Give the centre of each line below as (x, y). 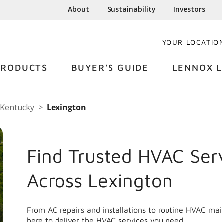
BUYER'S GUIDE (110, 68)
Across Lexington (100, 180)
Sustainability (132, 9)
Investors (190, 9)
